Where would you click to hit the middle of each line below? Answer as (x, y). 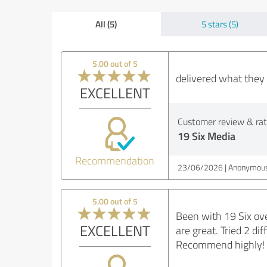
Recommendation (115, 160)
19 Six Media (206, 136)
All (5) (106, 24)
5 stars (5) (220, 24)
